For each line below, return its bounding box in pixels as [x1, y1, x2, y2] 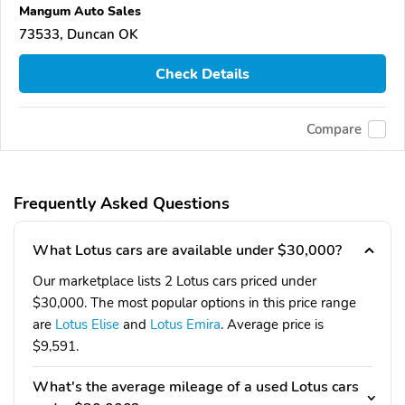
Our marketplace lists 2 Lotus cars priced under [33, 272, 316, 291]
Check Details [155, 63, 250, 84]
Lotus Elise [55, 316, 119, 334]
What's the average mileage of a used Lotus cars [33, 377, 359, 398]
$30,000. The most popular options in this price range [33, 294, 356, 313]
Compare [306, 119, 362, 138]
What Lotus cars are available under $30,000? [33, 240, 342, 261]
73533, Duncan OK [19, 25, 138, 43]
